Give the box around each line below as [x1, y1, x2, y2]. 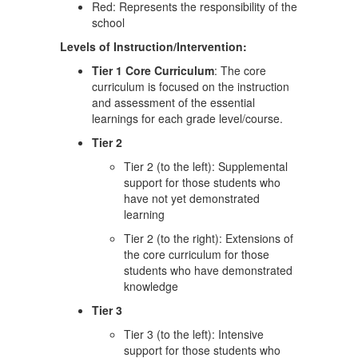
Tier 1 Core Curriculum [92, 62, 214, 78]
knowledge [124, 278, 178, 294]
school [92, 14, 125, 30]
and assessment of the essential [92, 94, 255, 110]
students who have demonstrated [124, 262, 292, 278]
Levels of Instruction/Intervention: [60, 38, 250, 54]
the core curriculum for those [124, 246, 269, 262]
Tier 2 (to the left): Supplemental [124, 158, 288, 174]
